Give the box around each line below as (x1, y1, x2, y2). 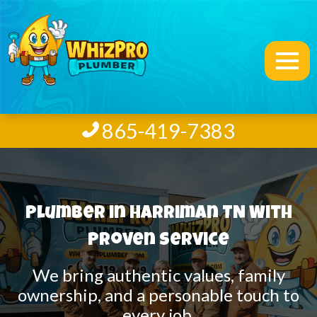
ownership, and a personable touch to (18, 284, 299, 306)
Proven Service (88, 232, 229, 250)
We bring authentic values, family (32, 265, 285, 286)
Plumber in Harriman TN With (25, 205, 292, 224)
